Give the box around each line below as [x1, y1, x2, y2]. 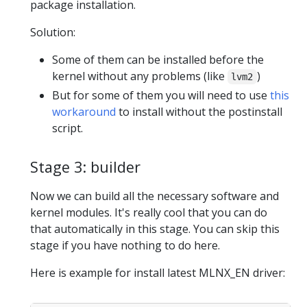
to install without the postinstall [116, 104, 282, 120]
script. [52, 121, 83, 136]
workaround [52, 104, 116, 120]
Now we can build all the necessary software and [30, 188, 279, 204]
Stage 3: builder [30, 157, 140, 177]
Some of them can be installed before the [52, 52, 264, 68]
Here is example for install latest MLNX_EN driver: [30, 265, 285, 281]
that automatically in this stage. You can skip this [30, 221, 280, 237]
